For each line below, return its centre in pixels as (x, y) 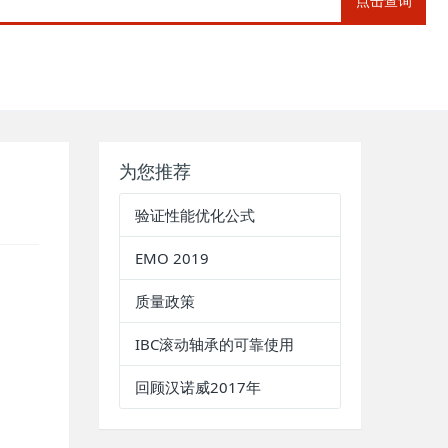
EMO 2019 (171, 257)
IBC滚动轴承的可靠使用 (214, 343)
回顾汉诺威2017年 (197, 386)
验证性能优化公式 (194, 214)
